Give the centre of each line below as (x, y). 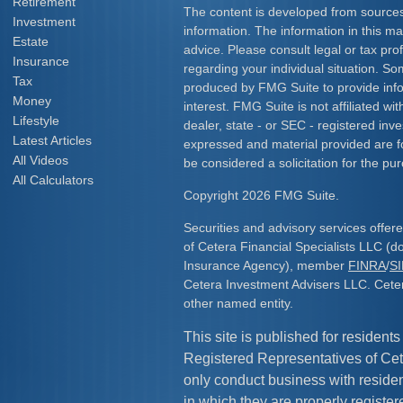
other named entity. (238, 303)
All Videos (40, 160)
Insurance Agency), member (266, 265)
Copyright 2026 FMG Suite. (261, 195)
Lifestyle (36, 121)
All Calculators (53, 180)
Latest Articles (52, 140)
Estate (31, 41)
